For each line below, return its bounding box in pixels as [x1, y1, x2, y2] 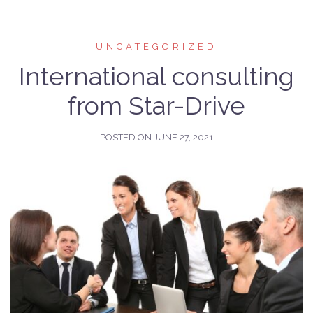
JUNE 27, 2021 [154, 131, 213, 143]
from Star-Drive [68, 90, 245, 120]
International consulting [19, 61, 294, 91]
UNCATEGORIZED [96, 41, 217, 52]
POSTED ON [100, 131, 154, 143]
